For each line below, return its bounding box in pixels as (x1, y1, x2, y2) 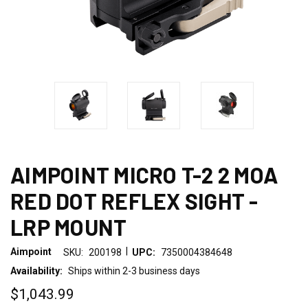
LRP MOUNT (10, 213, 127, 240)
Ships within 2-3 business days (67, 265, 200, 276)
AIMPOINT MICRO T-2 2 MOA (10, 161, 278, 188)
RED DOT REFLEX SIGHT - (10, 187, 258, 214)
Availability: (10, 265, 63, 276)
